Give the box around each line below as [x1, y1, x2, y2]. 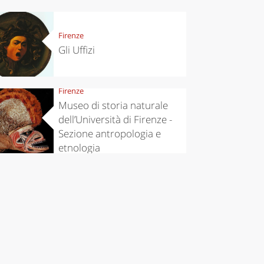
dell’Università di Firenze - [58, 113, 172, 127]
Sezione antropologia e [58, 127, 161, 141]
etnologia [58, 141, 100, 155]
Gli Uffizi [58, 43, 95, 57]
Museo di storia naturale [58, 98, 168, 113]
